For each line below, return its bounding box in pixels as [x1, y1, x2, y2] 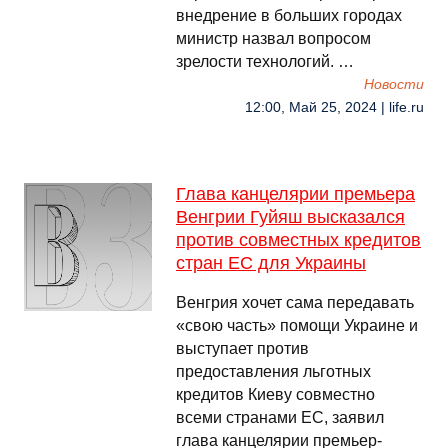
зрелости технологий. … [176, 53, 354, 70]
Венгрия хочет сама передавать [176, 294, 414, 311]
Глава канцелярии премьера [176, 184, 415, 204]
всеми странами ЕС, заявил [176, 409, 384, 426]
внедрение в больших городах [176, 7, 402, 24]
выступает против [176, 340, 309, 357]
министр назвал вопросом [176, 30, 371, 47]
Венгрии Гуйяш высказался [176, 207, 405, 227]
